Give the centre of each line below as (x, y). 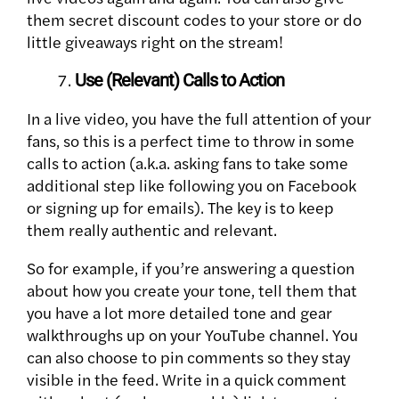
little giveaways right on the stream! (155, 42)
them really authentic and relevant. (152, 230)
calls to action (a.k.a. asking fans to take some (187, 163)
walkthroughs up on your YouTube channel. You (192, 335)
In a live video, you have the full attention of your (199, 118)
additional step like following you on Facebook (191, 185)
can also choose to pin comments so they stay (188, 357)
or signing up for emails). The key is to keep (180, 208)
